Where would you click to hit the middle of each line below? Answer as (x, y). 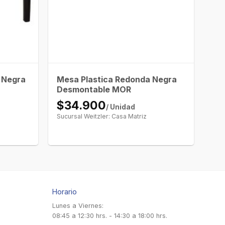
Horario (64, 191)
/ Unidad (121, 107)
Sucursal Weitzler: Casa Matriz (102, 116)
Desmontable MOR (94, 89)
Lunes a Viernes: (78, 205)
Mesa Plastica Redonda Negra (117, 79)
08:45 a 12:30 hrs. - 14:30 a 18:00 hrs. (109, 215)
